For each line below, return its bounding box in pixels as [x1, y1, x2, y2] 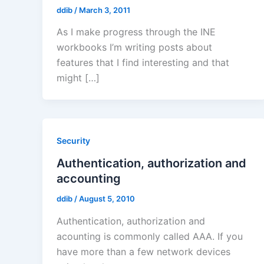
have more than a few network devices [57, 245, 230, 258]
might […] [57, 72, 100, 84]
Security [57, 136, 90, 146]
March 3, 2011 [79, 5, 130, 15]
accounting [57, 171, 121, 186]
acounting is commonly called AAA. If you [57, 230, 243, 242]
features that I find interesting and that [57, 57, 229, 69]
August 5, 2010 [79, 194, 135, 204]
